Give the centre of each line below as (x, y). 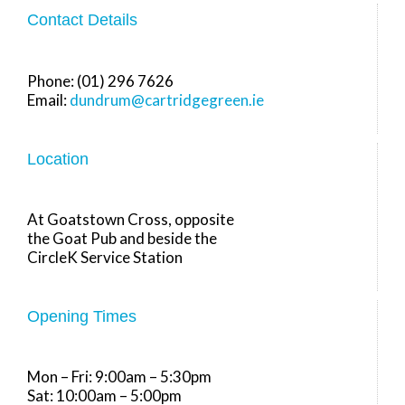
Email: (48, 99)
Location (58, 159)
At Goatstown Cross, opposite (131, 219)
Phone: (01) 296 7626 (100, 80)
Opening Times (82, 317)
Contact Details (82, 20)
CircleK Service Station (105, 257)
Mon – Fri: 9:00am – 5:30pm (119, 377)
